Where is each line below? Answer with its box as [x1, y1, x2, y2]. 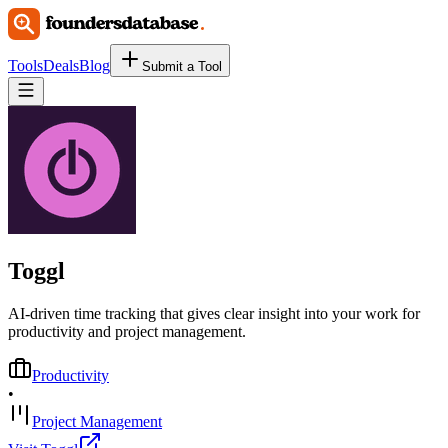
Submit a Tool [142, 59, 222, 74]
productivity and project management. [8, 322, 246, 340]
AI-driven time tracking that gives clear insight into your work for [8, 304, 420, 322]
